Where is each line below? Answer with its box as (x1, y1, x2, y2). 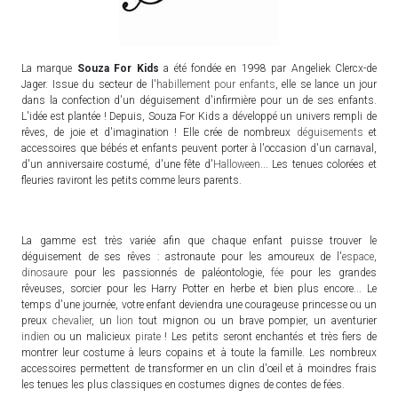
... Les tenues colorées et (259, 158, 378, 171)
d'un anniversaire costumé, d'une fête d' (21, 158, 213, 171)
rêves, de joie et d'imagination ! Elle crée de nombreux (21, 126, 297, 139)
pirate (134, 330, 161, 344)
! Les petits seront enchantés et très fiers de (160, 330, 378, 344)
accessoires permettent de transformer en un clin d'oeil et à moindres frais (21, 362, 377, 376)
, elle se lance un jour (275, 78, 377, 92)
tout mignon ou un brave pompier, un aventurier (133, 314, 378, 328)
